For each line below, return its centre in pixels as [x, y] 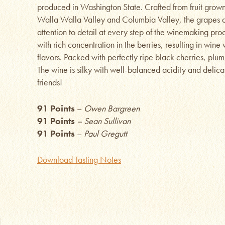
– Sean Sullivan [103, 121]
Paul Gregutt [105, 133]
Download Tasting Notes [79, 159]
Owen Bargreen [112, 108]
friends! [50, 82]
